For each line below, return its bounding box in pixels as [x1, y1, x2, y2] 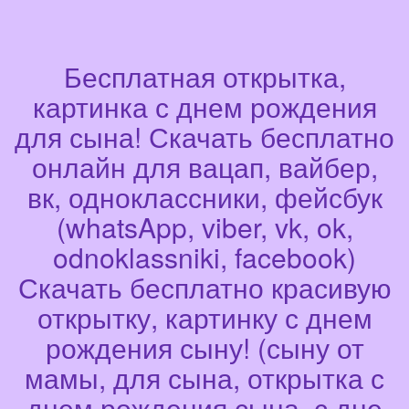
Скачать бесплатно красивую [17, 267, 392, 308]
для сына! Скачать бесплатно [15, 117, 394, 157]
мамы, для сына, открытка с [25, 358, 384, 398]
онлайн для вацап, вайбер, [31, 147, 378, 187]
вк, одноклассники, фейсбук [26, 177, 383, 217]
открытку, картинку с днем [37, 298, 372, 338]
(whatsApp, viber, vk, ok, [56, 207, 353, 247]
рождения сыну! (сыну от [45, 328, 364, 368]
